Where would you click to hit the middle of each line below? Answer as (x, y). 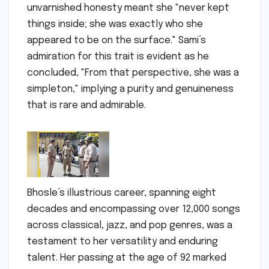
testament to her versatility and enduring (122, 241)
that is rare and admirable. (86, 105)
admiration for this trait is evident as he (118, 56)
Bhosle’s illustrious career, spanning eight (122, 193)
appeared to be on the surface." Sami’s (116, 40)
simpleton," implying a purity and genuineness (130, 89)
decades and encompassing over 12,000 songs (134, 209)
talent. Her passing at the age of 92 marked (127, 258)
